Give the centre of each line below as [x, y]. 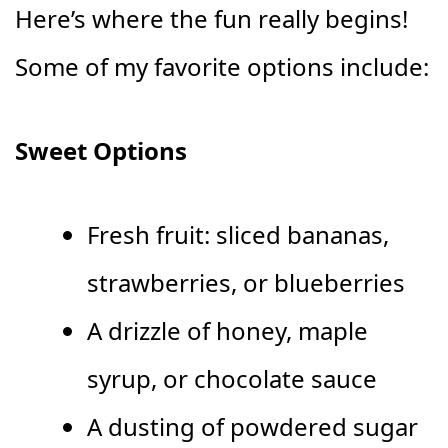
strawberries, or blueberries [246, 283]
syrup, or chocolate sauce [232, 379]
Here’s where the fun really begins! [211, 19]
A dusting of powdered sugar [252, 427]
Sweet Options [101, 151]
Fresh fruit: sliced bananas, [238, 235]
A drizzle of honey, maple [227, 331]
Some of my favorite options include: [222, 67]
